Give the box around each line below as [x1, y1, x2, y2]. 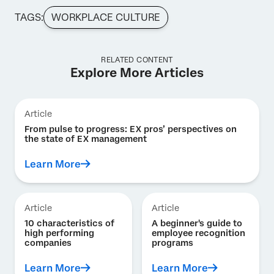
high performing [24, 228, 94, 239]
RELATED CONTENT [101, 56, 173, 65]
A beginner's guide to [152, 218, 242, 229]
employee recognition [152, 228, 245, 239]
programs [152, 238, 193, 248]
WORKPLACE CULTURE [51, 12, 160, 24]
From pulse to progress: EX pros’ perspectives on [24, 124, 237, 135]
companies [24, 238, 72, 248]
